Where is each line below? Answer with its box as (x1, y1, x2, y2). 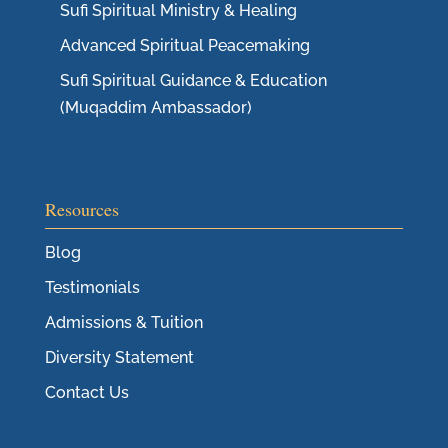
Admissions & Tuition (44, 312, 203, 332)
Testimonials (44, 277, 140, 297)
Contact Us (44, 382, 129, 402)
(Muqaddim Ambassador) (59, 97, 252, 117)
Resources (44, 196, 119, 221)
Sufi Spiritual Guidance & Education (59, 70, 327, 90)
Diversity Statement (44, 347, 194, 367)
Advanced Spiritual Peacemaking (59, 35, 310, 55)
